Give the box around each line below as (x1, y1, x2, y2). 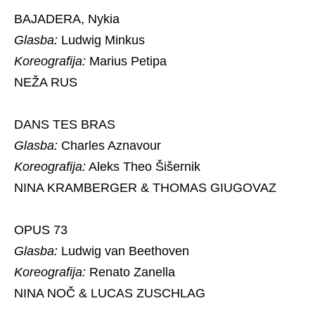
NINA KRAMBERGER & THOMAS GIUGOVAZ (14, 181, 276, 195)
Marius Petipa (86, 54, 167, 69)
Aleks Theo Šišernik (86, 160, 200, 174)
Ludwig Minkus (58, 33, 145, 48)
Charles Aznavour (58, 139, 161, 153)
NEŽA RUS (14, 75, 77, 90)
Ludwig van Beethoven (58, 244, 189, 259)
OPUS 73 (14, 223, 67, 238)
